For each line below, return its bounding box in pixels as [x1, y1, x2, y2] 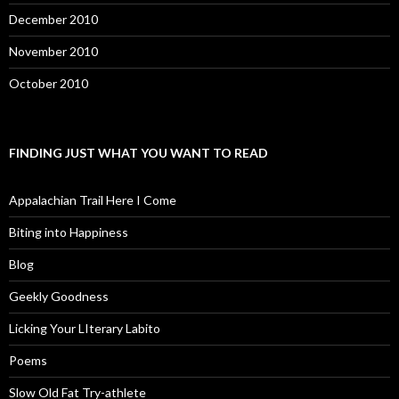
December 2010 [9, 12, 98, 27]
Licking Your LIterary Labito [9, 321, 160, 336]
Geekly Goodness [9, 289, 109, 304]
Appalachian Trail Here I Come [9, 192, 176, 208]
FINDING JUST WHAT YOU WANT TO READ [9, 145, 268, 160]
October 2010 [9, 76, 88, 91]
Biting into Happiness [9, 224, 128, 240]
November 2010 [9, 44, 98, 59]
